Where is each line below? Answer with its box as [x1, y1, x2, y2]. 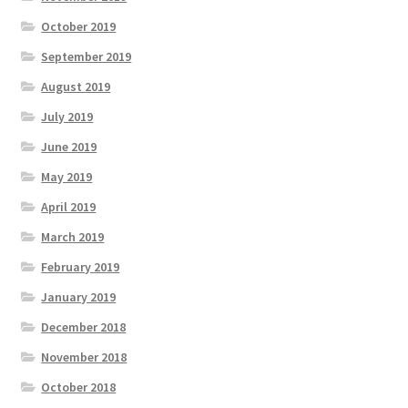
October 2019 [41, 17, 117, 35]
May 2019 [41, 168, 93, 185]
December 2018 [41, 318, 127, 335]
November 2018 [41, 348, 127, 365]
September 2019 [41, 47, 132, 65]
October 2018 [41, 378, 117, 395]
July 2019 [41, 107, 94, 125]
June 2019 [41, 138, 97, 155]
